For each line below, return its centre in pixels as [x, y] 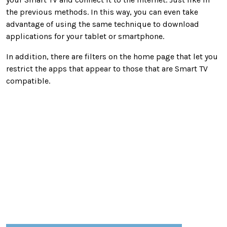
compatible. [28, 81]
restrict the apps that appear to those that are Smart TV [107, 68]
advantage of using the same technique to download [103, 24]
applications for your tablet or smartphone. [85, 36]
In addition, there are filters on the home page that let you [112, 56]
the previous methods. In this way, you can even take [102, 12]
